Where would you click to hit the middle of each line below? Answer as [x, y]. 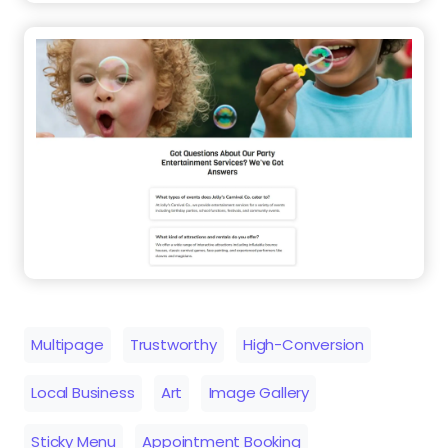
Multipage [67, 344]
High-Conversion [303, 344]
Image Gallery [258, 393]
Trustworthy [173, 344]
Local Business [83, 393]
